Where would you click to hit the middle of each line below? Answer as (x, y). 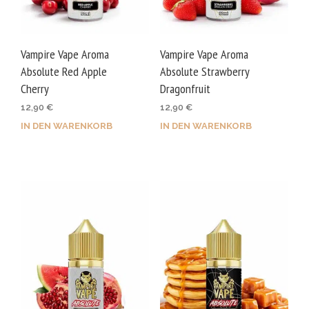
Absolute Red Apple (64, 72)
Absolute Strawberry (204, 72)
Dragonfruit (185, 89)
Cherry (35, 89)
